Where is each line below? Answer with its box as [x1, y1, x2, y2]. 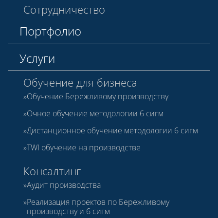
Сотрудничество [23, 1, 105, 17]
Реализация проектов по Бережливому [27, 196, 169, 207]
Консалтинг [23, 163, 81, 178]
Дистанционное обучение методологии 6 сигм [27, 125, 198, 136]
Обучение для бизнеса [23, 74, 137, 90]
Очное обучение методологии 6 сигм [27, 108, 163, 119]
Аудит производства [27, 179, 101, 190]
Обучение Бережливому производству [27, 91, 168, 102]
